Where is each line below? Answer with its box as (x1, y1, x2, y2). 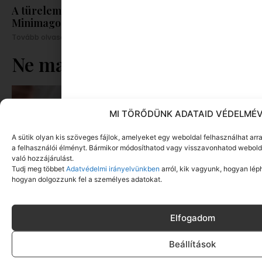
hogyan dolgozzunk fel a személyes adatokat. (12, 174, 162, 184)
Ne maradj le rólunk (12, 51, 183, 77)
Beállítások (169, 238, 216, 250)
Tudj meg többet (12, 164, 64, 173)
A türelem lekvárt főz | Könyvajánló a (12, 3, 194, 18)
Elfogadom (170, 212, 215, 223)
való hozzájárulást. (12, 153, 74, 163)
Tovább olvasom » (12, 32, 78, 42)
